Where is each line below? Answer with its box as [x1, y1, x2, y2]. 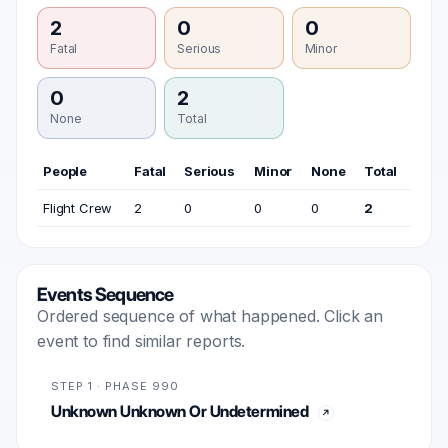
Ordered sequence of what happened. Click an [37, 306, 384, 326]
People [43, 163, 88, 179]
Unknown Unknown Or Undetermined [51, 402, 309, 421]
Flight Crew [43, 200, 113, 216]
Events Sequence [37, 283, 174, 306]
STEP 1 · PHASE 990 [51, 379, 179, 393]
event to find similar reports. [37, 331, 246, 351]
